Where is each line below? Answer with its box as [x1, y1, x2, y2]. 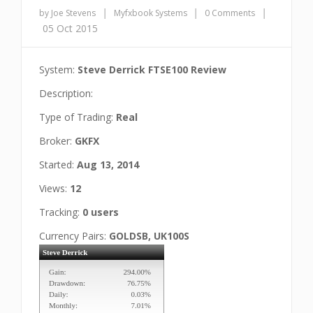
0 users [82, 205, 119, 219]
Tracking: [39, 205, 82, 219]
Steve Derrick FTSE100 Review [78, 63, 226, 76]
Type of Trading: [39, 110, 116, 124]
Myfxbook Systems [114, 7, 189, 19]
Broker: [39, 134, 75, 147]
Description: [39, 87, 93, 100]
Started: [39, 158, 77, 171]
